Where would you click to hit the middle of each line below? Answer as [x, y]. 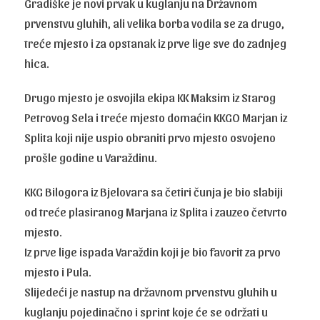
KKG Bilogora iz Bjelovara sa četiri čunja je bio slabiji [154, 191]
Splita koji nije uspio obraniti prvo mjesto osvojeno [150, 137]
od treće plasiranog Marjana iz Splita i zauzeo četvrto [156, 211]
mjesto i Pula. [58, 271]
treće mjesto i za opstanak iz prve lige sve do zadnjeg [156, 42]
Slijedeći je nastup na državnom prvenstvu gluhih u [151, 291]
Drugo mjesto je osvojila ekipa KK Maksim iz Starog [150, 97]
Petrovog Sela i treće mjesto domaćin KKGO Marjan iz [156, 117]
